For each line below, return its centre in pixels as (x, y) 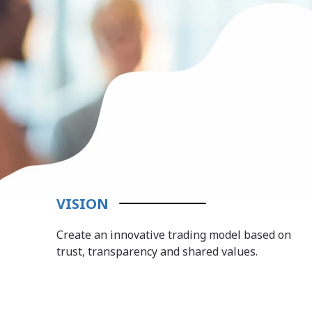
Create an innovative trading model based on (173, 234)
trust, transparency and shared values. (157, 251)
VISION (82, 203)
